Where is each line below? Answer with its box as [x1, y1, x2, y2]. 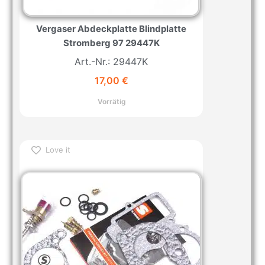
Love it [46, 145, 70, 155]
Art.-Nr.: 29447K [75, 56, 148, 68]
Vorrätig [97, 96, 125, 106]
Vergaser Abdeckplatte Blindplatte [36, 23, 186, 35]
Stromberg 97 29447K [63, 37, 160, 49]
